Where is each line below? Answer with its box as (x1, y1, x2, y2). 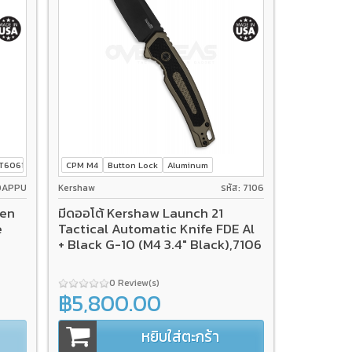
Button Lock (108, 159, 159, 172)
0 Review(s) (109, 276, 163, 291)
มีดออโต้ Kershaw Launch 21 (58, 203, 224, 224)
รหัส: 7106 (220, 180, 264, 195)
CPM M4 (66, 159, 99, 172)
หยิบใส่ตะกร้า (141, 325, 219, 349)
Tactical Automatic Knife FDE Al (58, 218, 255, 240)
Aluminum (167, 159, 209, 172)
